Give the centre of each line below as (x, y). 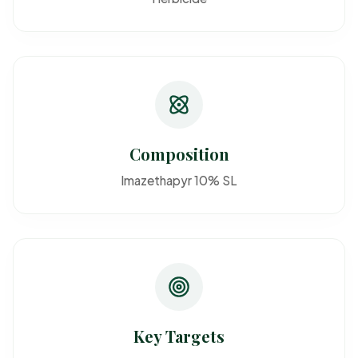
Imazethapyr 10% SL (179, 181)
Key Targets (179, 336)
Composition (179, 154)
